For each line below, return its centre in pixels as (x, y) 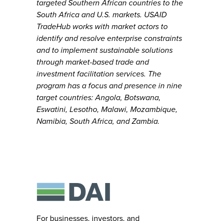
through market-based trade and (93, 62)
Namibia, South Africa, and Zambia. (98, 121)
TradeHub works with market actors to (102, 27)
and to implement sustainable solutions (105, 50)
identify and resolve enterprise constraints (109, 38)
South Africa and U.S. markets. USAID (102, 15)
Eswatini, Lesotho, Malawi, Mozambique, (107, 110)
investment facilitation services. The (99, 74)
